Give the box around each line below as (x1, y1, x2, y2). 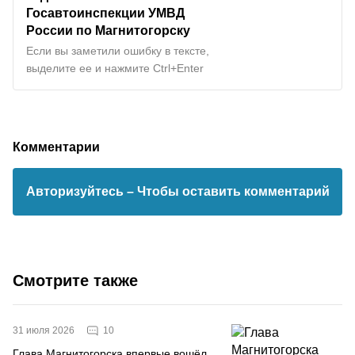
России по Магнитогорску (26, 23, 190, 37)
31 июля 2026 (13, 325, 74, 336)
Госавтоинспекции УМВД (26, 6, 185, 20)
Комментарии (13, 139, 100, 154)
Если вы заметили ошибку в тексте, (26, 44, 209, 57)
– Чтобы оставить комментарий (126, 185, 330, 198)
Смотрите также (13, 272, 138, 289)
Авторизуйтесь (25, 185, 127, 198)
